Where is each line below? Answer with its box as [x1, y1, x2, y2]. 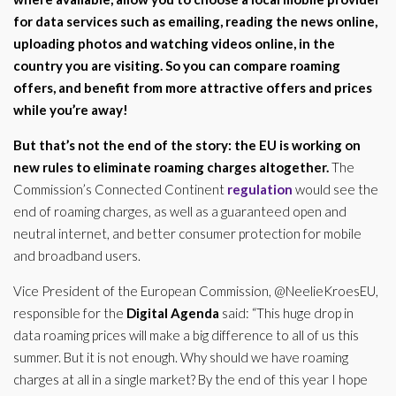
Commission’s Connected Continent [13, 181, 227, 197]
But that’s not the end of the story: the [13, 137, 259, 153]
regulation [227, 181, 293, 197]
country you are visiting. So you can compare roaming [13, 57, 340, 73]
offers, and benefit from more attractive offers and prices [13, 80, 372, 95]
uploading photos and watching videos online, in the [13, 35, 335, 51]
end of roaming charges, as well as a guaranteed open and [13, 203, 346, 219]
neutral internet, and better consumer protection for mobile [13, 225, 362, 241]
